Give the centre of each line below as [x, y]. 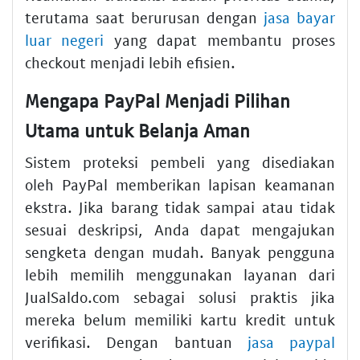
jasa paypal [291, 342]
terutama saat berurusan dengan [144, 17]
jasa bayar [299, 17]
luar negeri [65, 39]
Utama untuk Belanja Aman [137, 130]
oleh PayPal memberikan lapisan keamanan [180, 185]
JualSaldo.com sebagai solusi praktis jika [180, 297]
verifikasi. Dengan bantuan [136, 342]
